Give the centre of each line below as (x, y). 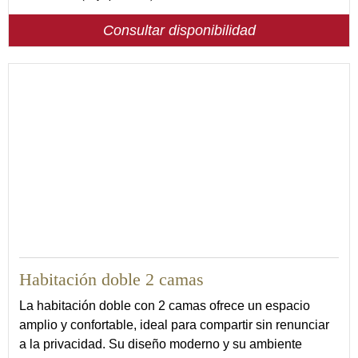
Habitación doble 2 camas (111, 279)
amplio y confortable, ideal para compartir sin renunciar (174, 325)
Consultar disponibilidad (179, 30)
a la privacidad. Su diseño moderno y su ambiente (161, 344)
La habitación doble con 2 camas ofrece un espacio (165, 306)
